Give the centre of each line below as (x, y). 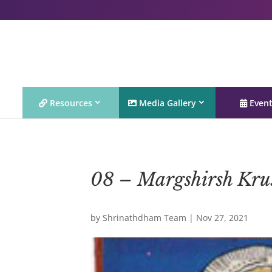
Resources (70, 103)
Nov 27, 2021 (223, 218)
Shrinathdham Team (145, 218)
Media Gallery (167, 103)
